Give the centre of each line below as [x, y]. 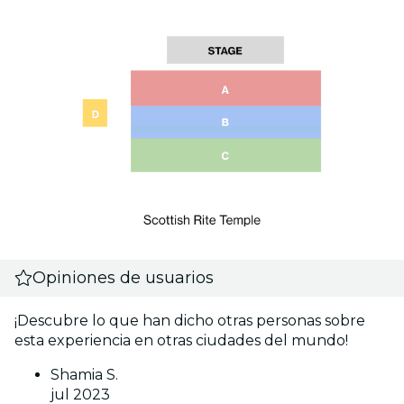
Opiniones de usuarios [124, 277]
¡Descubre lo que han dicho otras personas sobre [190, 320]
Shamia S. [84, 374]
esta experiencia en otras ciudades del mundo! [181, 340]
